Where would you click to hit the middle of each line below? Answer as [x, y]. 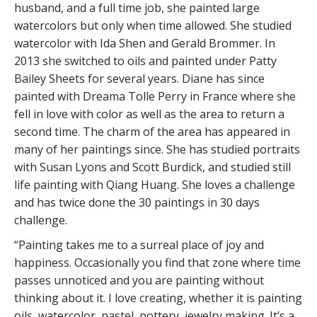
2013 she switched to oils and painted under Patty [145, 60]
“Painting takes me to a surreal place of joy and [139, 244]
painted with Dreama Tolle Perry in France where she [155, 96]
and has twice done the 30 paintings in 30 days [137, 202]
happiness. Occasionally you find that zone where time [157, 262]
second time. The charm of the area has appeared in [152, 131]
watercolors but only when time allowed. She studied [153, 25]
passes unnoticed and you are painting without [139, 280]
